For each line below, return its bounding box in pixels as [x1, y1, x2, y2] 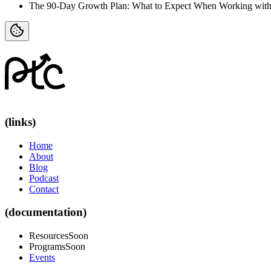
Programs [29, 241, 65, 252]
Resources [29, 230, 68, 241]
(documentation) [5, 206, 87, 219]
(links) [5, 116, 36, 129]
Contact [29, 183, 59, 194]
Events [29, 252, 55, 263]
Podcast [29, 172, 59, 183]
